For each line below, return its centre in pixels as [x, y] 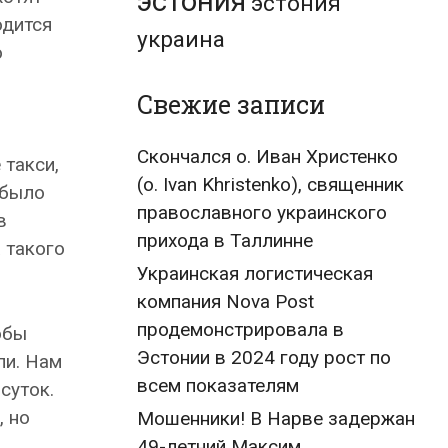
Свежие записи [231, 104]
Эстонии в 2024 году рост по [264, 357]
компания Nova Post [225, 301]
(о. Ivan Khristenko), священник [270, 184]
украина [181, 39]
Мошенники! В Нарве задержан [276, 418]
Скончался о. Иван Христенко [267, 156]
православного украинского [262, 212]
